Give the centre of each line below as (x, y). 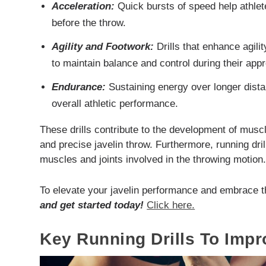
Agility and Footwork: (102, 46)
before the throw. (88, 23)
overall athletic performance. (115, 103)
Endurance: (78, 87)
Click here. (171, 205)
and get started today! (92, 205)
